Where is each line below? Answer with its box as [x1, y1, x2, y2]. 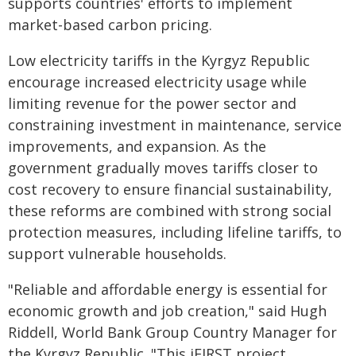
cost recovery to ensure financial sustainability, [8, 180, 332, 199]
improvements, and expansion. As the [8, 137, 266, 156]
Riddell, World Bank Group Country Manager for [8, 323, 337, 342]
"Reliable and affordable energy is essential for [8, 280, 327, 299]
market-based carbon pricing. [8, 15, 212, 34]
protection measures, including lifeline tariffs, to [8, 222, 342, 242]
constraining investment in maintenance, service [8, 115, 342, 134]
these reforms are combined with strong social [8, 201, 331, 220]
